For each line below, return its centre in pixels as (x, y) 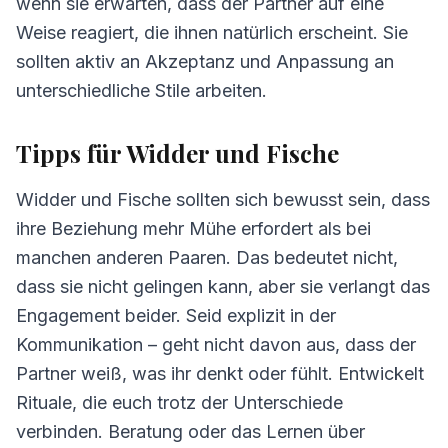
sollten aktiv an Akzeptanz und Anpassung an (205, 61)
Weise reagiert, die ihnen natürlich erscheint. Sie (212, 32)
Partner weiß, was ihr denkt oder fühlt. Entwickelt (220, 373)
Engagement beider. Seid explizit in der (176, 315)
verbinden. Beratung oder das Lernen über (190, 431)
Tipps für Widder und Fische (177, 153)
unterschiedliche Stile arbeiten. (141, 90)
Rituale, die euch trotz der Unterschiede (179, 402)
